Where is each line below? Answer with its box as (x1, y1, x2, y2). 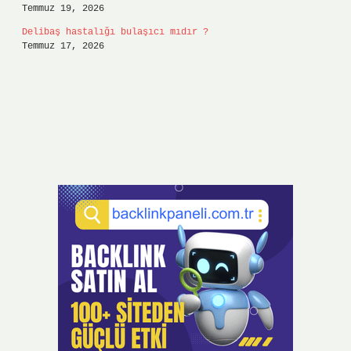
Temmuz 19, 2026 (22, 3, 104, 14)
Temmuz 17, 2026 (22, 41, 104, 52)
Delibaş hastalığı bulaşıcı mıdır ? (22, 27, 208, 38)
